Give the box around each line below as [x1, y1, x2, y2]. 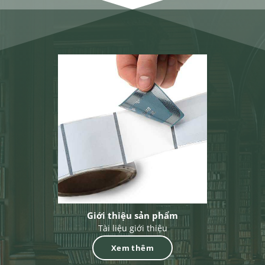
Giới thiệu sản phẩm [87, 209, 178, 221]
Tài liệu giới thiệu [98, 222, 167, 234]
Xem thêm [111, 242, 154, 253]
